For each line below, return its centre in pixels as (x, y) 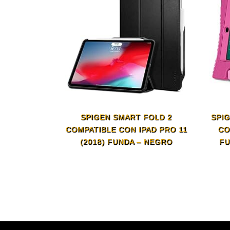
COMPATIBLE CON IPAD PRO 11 (126, 130)
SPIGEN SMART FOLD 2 (127, 117)
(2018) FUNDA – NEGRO (127, 142)
